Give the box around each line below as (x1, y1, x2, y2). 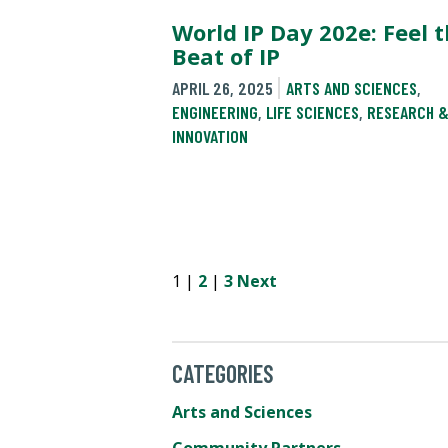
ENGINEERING (172, 101, 258, 124)
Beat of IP (172, 40, 280, 71)
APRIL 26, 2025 (172, 77, 273, 100)
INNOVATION (172, 125, 248, 148)
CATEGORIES (172, 358, 274, 388)
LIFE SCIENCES (266, 101, 359, 124)
